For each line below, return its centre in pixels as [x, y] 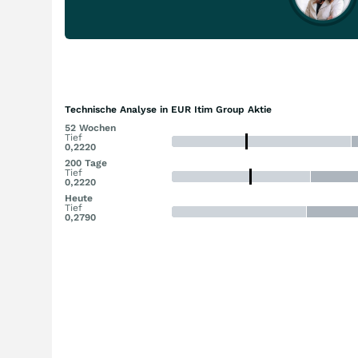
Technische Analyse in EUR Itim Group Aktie [168, 109]
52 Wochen [90, 128]
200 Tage [86, 163]
